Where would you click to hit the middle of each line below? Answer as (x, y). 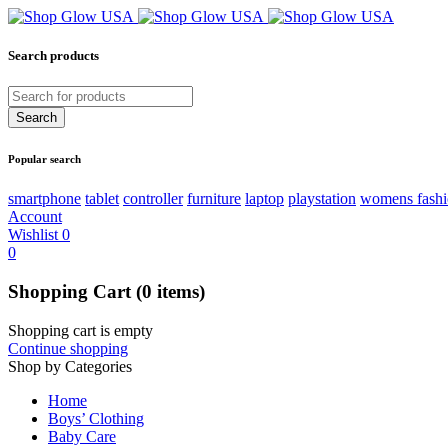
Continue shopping (68, 348)
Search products (53, 56)
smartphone (44, 199)
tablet (102, 199)
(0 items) (170, 291)
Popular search (44, 159)
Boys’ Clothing (96, 418)
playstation (322, 199)
